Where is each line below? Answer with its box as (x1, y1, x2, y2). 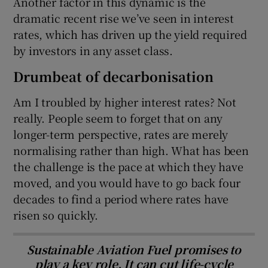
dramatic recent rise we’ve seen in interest (13, 10, 234, 26)
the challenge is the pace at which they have (13, 158, 243, 174)
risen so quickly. (13, 206, 99, 223)
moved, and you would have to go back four (13, 174, 241, 190)
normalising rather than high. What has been (13, 142, 249, 158)
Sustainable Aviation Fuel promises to (27, 240, 241, 257)
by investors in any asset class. (13, 42, 173, 58)
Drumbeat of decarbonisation (13, 66, 214, 86)
